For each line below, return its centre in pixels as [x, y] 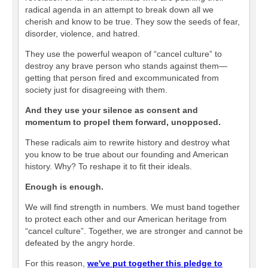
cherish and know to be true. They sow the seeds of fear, [133, 22]
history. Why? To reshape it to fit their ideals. [109, 166]
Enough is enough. [64, 187]
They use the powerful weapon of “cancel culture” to [124, 54]
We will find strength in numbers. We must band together [133, 207]
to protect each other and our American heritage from [126, 219]
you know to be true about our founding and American [127, 154]
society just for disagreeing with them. [96, 90]
